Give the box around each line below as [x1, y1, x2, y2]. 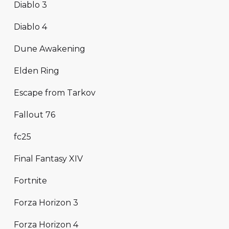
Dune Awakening [14, 43, 85, 54]
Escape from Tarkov [14, 87, 96, 98]
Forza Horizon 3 [14, 197, 78, 208]
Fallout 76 [14, 109, 55, 120]
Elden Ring [14, 65, 59, 76]
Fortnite [14, 175, 47, 186]
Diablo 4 [14, 21, 47, 32]
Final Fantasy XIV [14, 153, 83, 164]
